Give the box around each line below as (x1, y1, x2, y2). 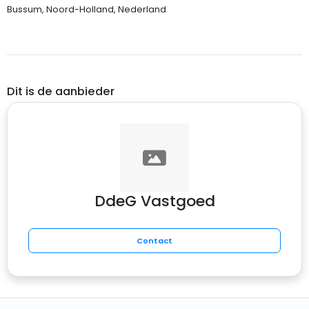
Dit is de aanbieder (6, 83, 114, 99)
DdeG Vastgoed (94, 190, 215, 212)
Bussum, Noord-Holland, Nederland (6, 2, 166, 16)
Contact (137, 235, 172, 246)
